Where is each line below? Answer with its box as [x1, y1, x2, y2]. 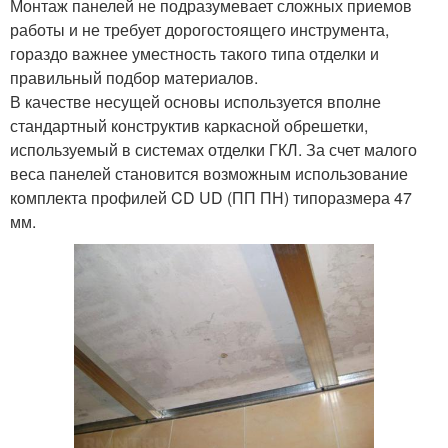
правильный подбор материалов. [10, 65, 258, 89]
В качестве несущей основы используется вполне [10, 89, 381, 113]
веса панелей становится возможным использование [10, 161, 408, 185]
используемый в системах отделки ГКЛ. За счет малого [10, 137, 417, 161]
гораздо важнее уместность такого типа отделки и [10, 41, 379, 65]
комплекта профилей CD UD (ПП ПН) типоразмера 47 [10, 185, 412, 209]
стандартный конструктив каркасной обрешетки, [10, 113, 368, 137]
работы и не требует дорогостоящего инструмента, [10, 17, 389, 41]
